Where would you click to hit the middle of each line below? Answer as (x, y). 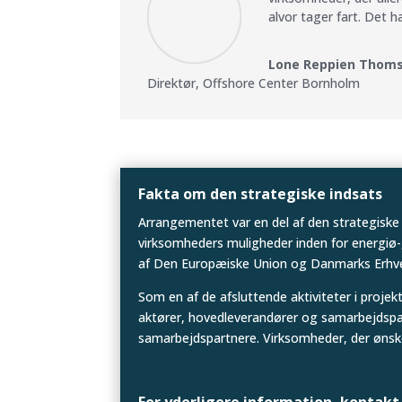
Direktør (172, 83)
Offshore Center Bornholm (282, 83)
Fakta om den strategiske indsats (261, 194)
